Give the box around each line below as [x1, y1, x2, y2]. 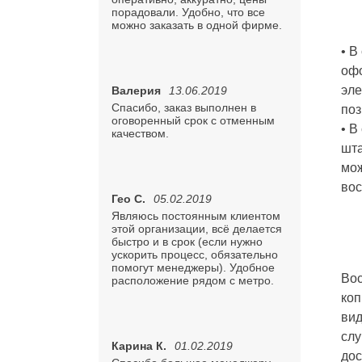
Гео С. [112, 192, 145, 205]
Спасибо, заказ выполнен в [112, 101, 256, 114]
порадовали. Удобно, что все [112, 6, 265, 19]
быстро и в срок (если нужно [112, 235, 263, 248]
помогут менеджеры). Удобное [112, 261, 275, 274]
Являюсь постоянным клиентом [112, 209, 280, 222]
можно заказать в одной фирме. [112, 19, 282, 32]
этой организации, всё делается [112, 222, 282, 235]
